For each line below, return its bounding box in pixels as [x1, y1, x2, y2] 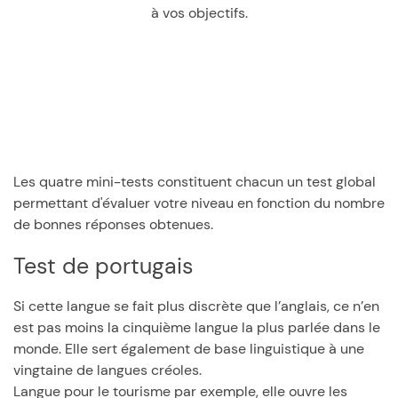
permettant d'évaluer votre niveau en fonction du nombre [13, 194, 385, 212]
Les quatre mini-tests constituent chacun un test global [13, 172, 376, 191]
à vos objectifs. [150, 4, 248, 22]
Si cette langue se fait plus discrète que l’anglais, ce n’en [13, 297, 379, 315]
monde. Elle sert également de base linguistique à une [13, 339, 364, 358]
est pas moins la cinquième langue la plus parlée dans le [13, 318, 380, 337]
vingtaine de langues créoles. [13, 361, 202, 379]
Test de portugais [24, 251, 194, 281]
